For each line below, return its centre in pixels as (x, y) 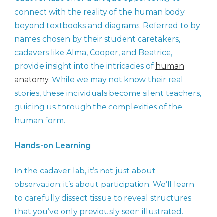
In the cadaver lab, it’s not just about (85, 171)
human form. (40, 121)
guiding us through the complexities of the (98, 107)
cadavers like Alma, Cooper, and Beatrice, (93, 53)
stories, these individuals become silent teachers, (108, 93)
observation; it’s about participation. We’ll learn (104, 185)
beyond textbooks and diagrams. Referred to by (107, 26)
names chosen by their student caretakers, (97, 39)
